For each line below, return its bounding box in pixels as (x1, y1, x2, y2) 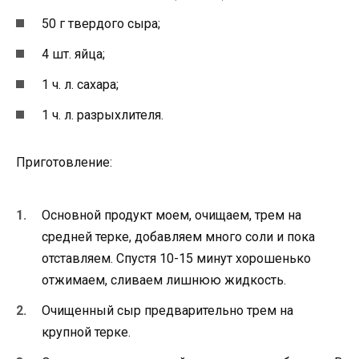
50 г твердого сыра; (42, 15, 160, 31)
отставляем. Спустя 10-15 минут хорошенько (42, 250, 311, 266)
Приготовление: (16, 155, 112, 171)
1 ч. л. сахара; (42, 77, 119, 93)
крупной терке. (42, 324, 131, 340)
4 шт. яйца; (42, 46, 105, 63)
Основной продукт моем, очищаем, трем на (42, 207, 301, 223)
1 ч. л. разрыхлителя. (42, 107, 163, 123)
